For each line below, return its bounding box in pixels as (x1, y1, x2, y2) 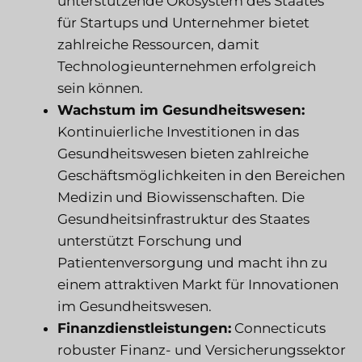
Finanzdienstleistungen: (57, 319, 231, 336)
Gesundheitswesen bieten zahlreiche (57, 145, 309, 162)
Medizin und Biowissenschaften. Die (57, 188, 305, 205)
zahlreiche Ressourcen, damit (57, 36, 259, 53)
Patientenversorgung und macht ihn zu (57, 254, 327, 271)
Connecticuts (231, 319, 326, 336)
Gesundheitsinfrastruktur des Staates (57, 210, 309, 227)
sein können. (57, 79, 143, 96)
